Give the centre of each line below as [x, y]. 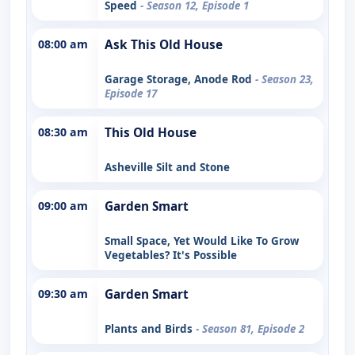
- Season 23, [284, 79]
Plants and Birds [150, 328]
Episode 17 [131, 93]
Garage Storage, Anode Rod [180, 79]
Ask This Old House [164, 44]
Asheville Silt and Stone [167, 167]
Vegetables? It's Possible [171, 255]
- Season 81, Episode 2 [250, 328]
